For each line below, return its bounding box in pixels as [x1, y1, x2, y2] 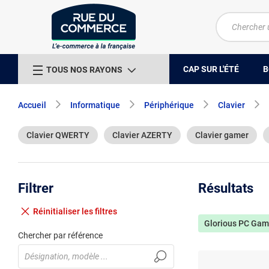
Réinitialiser [33, 207, 82, 216]
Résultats [198, 181, 253, 196]
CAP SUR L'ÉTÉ [183, 64, 239, 74]
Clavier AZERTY [112, 130, 172, 140]
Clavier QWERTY [26, 130, 89, 140]
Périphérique [144, 100, 194, 110]
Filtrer [18, 181, 53, 196]
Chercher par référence [18, 231, 103, 240]
